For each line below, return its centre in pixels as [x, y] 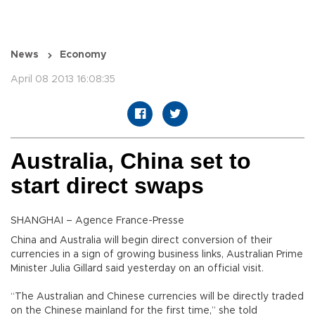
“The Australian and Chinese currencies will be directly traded [157, 297]
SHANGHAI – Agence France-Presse [97, 221]
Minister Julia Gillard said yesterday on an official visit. [137, 269]
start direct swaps [107, 186]
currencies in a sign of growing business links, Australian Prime [157, 255]
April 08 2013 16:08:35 [63, 80]
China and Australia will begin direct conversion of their [141, 241]
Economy [83, 55]
